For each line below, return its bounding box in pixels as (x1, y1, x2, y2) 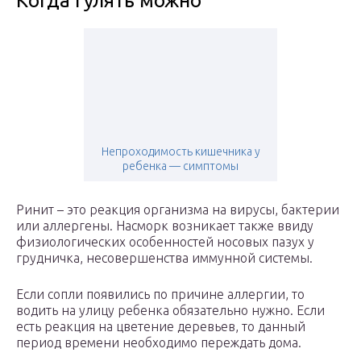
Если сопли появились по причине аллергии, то (16, 287, 305, 302)
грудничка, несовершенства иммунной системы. (16, 251, 313, 266)
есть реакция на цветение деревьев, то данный (16, 319, 305, 334)
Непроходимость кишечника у (101, 145, 260, 159)
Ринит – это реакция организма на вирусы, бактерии (16, 202, 339, 218)
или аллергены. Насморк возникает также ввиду (16, 218, 313, 234)
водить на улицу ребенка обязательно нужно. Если (16, 303, 325, 318)
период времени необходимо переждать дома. (16, 335, 301, 351)
